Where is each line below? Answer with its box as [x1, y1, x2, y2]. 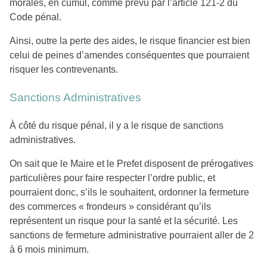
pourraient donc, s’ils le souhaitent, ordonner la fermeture [10, 187, 249, 198]
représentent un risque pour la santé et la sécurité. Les [10, 216, 238, 226]
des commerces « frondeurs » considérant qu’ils [10, 201, 211, 212]
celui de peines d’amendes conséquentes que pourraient [10, 50, 249, 61]
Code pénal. [10, 12, 61, 23]
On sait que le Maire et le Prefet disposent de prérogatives [10, 159, 253, 169]
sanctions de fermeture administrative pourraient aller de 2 [10, 230, 254, 241]
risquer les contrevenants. [10, 64, 118, 75]
